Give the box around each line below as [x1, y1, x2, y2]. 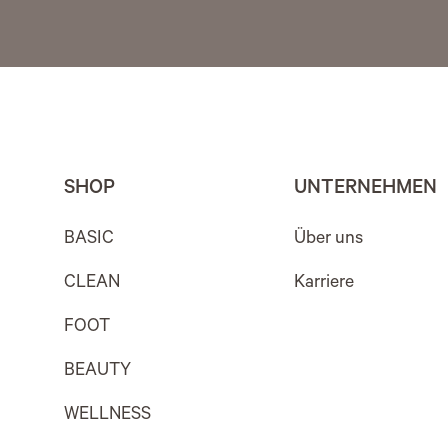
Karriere [294, 274, 354, 295]
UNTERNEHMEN [294, 179, 437, 202]
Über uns [294, 230, 363, 251]
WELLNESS [64, 406, 151, 427]
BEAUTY [64, 362, 131, 383]
